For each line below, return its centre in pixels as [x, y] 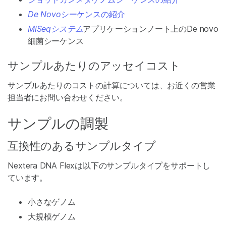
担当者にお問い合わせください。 [68, 97]
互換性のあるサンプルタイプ [82, 146]
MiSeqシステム [55, 29]
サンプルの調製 [58, 124]
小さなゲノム [52, 202]
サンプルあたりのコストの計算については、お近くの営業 [111, 85]
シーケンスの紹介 [93, 14]
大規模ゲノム [52, 216]
